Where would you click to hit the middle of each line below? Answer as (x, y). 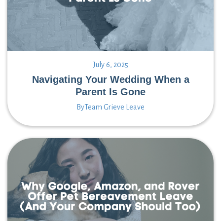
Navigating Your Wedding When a (110, 79)
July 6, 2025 (110, 64)
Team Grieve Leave (114, 107)
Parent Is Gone (110, 92)
